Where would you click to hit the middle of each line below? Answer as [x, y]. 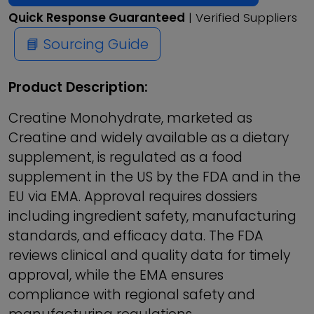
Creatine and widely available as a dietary [149, 138]
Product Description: [78, 87]
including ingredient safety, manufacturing [152, 216]
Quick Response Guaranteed [97, 18]
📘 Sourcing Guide [87, 44]
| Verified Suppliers [241, 18]
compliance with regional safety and [132, 295]
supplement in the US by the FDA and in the [155, 177]
